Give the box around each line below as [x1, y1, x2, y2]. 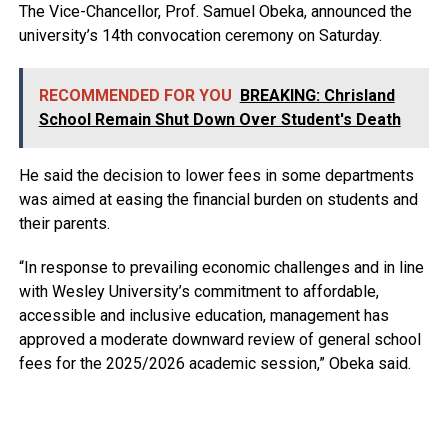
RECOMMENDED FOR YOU [38, 86, 232, 106]
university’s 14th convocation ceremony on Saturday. [18, 26, 382, 46]
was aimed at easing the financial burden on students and [18, 190, 418, 210]
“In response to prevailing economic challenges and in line [18, 258, 424, 278]
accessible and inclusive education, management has [18, 306, 389, 326]
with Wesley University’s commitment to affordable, [18, 282, 379, 302]
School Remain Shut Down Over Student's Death [38, 110, 401, 130]
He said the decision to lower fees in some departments [18, 166, 414, 186]
